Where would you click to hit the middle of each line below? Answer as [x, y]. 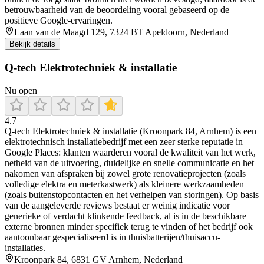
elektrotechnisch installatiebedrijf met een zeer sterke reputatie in [124, 141]
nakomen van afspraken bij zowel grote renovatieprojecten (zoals [125, 173]
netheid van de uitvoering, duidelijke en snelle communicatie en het [129, 163]
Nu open [21, 90]
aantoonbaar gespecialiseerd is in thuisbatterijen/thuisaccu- [113, 237]
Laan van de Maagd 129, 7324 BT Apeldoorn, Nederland [121, 32]
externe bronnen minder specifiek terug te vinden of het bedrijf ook [129, 226]
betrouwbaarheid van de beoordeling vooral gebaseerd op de [117, 10]
